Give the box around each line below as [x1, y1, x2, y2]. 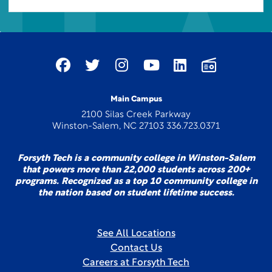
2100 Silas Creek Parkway [81, 110, 191, 120]
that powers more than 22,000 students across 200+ [22, 166, 250, 175]
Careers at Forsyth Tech [83, 258, 189, 268]
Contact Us [110, 243, 162, 253]
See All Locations [97, 229, 175, 239]
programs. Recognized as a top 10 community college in [15, 177, 257, 186]
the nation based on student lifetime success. [38, 189, 234, 198]
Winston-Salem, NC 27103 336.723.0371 [52, 122, 220, 131]
